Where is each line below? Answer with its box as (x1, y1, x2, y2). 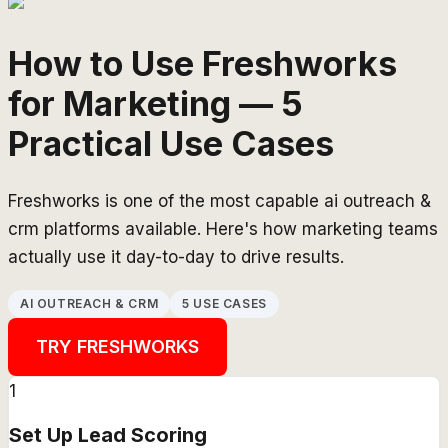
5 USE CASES (182, 295, 267, 311)
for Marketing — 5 (8, 82, 303, 124)
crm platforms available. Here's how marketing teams (8, 218, 438, 239)
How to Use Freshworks (8, 42, 397, 84)
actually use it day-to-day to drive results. (8, 246, 344, 267)
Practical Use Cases (8, 122, 334, 164)
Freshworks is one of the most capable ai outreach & (8, 190, 431, 211)
